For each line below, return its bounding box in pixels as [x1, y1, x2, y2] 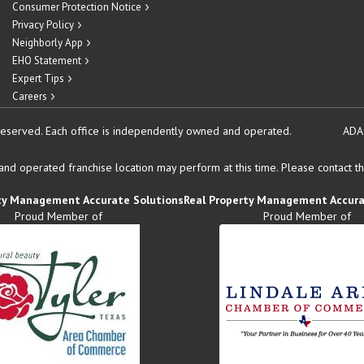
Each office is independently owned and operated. [45, 123, 291, 138]
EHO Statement [12, 54, 81, 67]
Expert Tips [12, 71, 64, 85]
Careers [12, 89, 47, 103]
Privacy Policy [12, 18, 74, 32]
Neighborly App [12, 36, 83, 50]
